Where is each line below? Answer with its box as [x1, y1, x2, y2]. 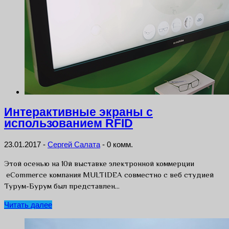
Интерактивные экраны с [4, 106, 153, 119]
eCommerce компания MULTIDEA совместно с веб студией [4, 170, 214, 179]
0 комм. [107, 140, 133, 149]
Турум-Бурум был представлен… [4, 181, 120, 191]
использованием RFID [4, 117, 133, 130]
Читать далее [4, 200, 52, 210]
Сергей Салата [48, 140, 100, 149]
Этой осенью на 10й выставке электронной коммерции [4, 159, 194, 168]
